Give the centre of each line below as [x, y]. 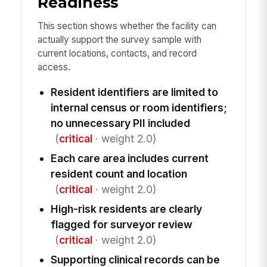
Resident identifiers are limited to [134, 92]
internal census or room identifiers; [139, 107]
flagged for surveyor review [121, 224]
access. [54, 67]
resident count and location [119, 173]
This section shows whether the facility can [127, 26]
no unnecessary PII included [120, 123]
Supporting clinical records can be [135, 259]
